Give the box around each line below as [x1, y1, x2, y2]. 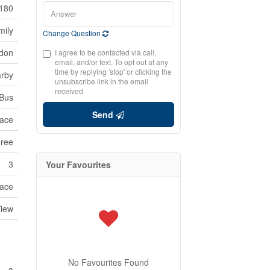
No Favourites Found [67, 256, 149, 268]
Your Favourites [46, 158, 111, 171]
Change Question [43, 27, 103, 38]
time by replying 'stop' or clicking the [55, 66, 172, 77]
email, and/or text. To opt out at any [55, 56, 169, 67]
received [55, 85, 84, 96]
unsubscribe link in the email [55, 75, 149, 86]
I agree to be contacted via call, [55, 46, 157, 57]
